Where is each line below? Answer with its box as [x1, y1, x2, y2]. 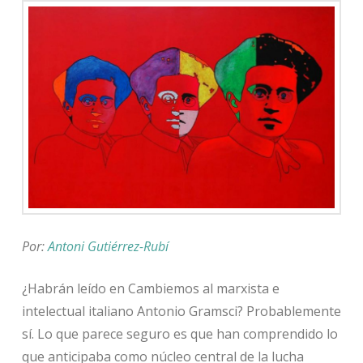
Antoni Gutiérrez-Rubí [47, 237, 169, 255]
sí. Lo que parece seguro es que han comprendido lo [21, 324, 338, 343]
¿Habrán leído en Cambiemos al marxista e [21, 279, 280, 297]
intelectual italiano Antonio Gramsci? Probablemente [21, 301, 341, 320]
